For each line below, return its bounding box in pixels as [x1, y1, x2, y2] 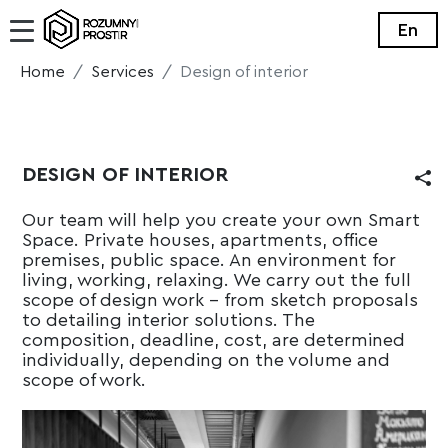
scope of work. [22, 371, 147, 389]
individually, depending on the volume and [22, 351, 391, 369]
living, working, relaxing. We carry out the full [22, 271, 412, 289]
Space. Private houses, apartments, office [22, 231, 379, 249]
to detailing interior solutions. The [22, 311, 316, 329]
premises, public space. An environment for [22, 251, 397, 269]
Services [91, 64, 154, 80]
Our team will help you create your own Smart [22, 211, 421, 229]
